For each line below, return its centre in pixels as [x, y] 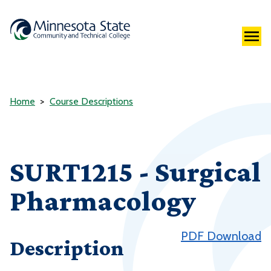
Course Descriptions [91, 102]
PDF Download [221, 236]
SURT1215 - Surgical [135, 172]
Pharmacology [103, 201]
